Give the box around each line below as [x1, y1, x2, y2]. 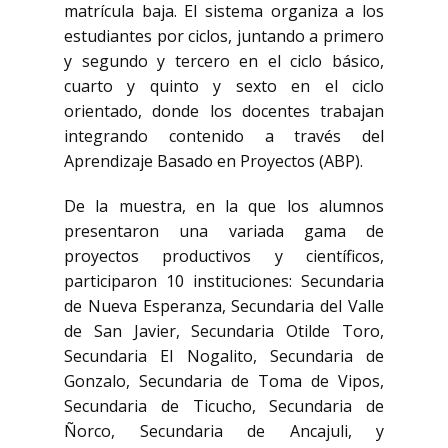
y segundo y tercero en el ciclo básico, [64, 50, 384, 72]
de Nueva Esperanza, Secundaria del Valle [64, 295, 384, 317]
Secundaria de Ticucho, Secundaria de [64, 395, 384, 417]
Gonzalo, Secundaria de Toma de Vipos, [64, 370, 384, 392]
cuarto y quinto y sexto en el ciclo [64, 75, 384, 97]
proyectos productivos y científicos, [64, 245, 384, 267]
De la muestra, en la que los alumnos [64, 195, 384, 217]
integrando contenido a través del [64, 125, 384, 147]
